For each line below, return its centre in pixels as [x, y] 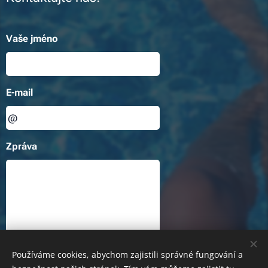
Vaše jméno [32, 39]
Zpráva [22, 146]
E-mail [19, 92]
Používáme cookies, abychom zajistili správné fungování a [127, 255]
